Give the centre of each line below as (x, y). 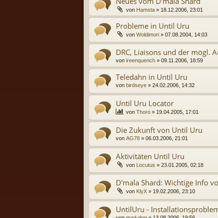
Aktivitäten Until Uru (150, 156)
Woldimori (148, 34)
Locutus (146, 165)
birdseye (136, 85)
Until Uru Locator (145, 103)
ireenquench (141, 60)
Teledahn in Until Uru (152, 77)
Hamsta (145, 9)
